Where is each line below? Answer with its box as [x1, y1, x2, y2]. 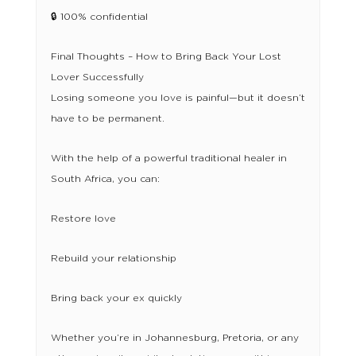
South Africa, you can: [50, 174, 160, 184]
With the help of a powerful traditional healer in [50, 153, 287, 164]
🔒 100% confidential [50, 12, 148, 22]
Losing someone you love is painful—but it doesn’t [50, 93, 305, 103]
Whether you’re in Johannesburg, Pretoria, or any [50, 333, 299, 343]
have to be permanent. [50, 114, 164, 124]
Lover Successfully [50, 72, 144, 83]
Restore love [50, 214, 116, 224]
